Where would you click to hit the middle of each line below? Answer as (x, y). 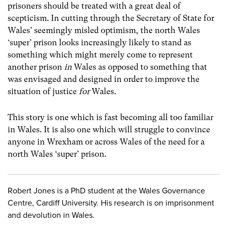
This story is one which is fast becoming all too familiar (110, 118)
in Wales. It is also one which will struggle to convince (109, 130)
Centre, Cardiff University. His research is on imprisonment (111, 203)
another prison (36, 67)
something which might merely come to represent (100, 54)
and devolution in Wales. (51, 216)
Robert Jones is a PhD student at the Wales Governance (106, 191)
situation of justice (43, 91)
